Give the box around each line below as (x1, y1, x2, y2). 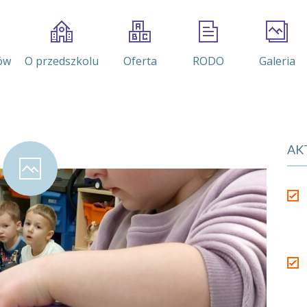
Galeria (258, 53, 295, 69)
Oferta (123, 53, 157, 69)
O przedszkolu (25, 53, 99, 69)
